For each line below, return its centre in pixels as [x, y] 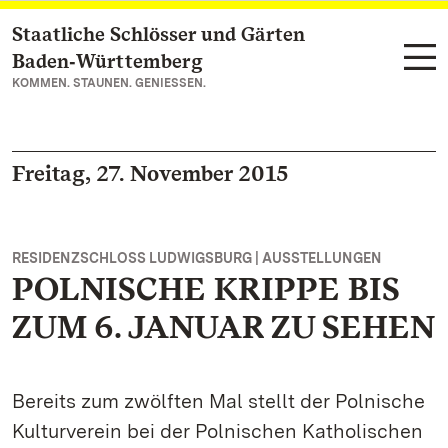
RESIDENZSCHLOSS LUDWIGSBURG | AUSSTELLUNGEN [197, 258]
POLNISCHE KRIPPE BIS [205, 288]
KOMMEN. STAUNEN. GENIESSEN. [109, 83]
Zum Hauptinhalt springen [135, 35]
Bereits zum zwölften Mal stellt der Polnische [218, 401]
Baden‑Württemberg [107, 61]
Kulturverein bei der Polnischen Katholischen [217, 431]
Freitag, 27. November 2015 [150, 173]
